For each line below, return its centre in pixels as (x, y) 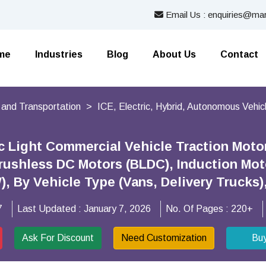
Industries (59, 54)
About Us (174, 54)
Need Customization (164, 238)
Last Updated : (50, 209)
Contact (239, 54)
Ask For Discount (58, 238)
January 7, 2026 (117, 209)
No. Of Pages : (198, 209)
